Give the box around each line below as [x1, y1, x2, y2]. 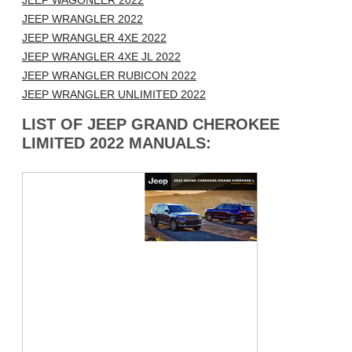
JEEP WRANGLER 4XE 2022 [22, 31, 167, 45]
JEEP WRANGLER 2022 [22, 13, 143, 26]
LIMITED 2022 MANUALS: [22, 134, 211, 152]
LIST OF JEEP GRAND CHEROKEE [22, 115, 280, 134]
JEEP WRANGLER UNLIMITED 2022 [22, 88, 206, 101]
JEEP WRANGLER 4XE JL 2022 [22, 50, 181, 64]
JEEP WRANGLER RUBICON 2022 [22, 69, 196, 82]
